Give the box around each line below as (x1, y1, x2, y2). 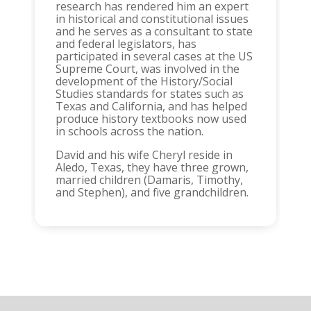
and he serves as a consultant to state (55, 23, 253, 39)
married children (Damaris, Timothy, (55, 171, 243, 187)
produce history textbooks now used (55, 110, 246, 126)
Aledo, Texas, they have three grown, (55, 159, 249, 175)
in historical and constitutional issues (55, 10, 249, 26)
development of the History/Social (55, 73, 233, 89)
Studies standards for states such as (55, 85, 244, 101)
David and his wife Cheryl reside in (55, 146, 233, 162)
